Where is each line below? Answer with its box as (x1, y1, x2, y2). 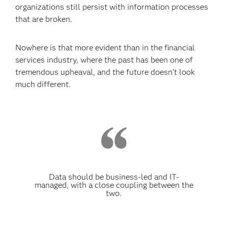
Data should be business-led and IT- (48, 172, 179, 182)
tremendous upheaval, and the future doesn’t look (15, 67, 195, 77)
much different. (15, 79, 71, 89)
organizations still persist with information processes (15, 2, 209, 12)
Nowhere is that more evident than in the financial (15, 43, 195, 52)
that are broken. (15, 14, 73, 24)
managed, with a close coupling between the (34, 180, 193, 190)
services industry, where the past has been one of (15, 55, 193, 65)
